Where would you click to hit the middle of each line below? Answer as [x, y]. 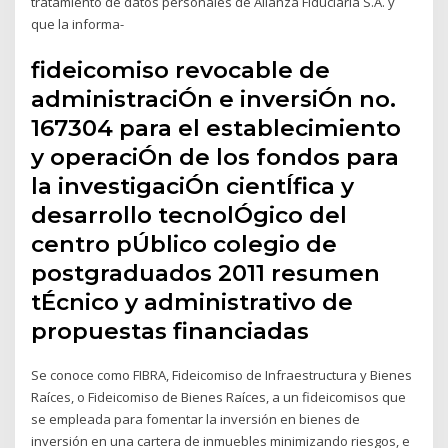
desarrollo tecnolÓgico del [189, 214]
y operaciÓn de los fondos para [215, 156]
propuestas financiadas [170, 330]
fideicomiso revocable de [181, 69]
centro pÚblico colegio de [184, 243]
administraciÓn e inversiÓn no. [214, 98]
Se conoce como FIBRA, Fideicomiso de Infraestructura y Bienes [222, 374]
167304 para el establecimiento [216, 127]
